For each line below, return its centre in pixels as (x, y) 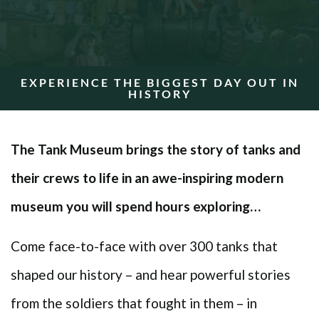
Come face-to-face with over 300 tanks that (144, 246)
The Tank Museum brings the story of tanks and (156, 150)
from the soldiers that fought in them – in (134, 303)
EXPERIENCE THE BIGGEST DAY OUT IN (159, 83)
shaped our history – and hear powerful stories (151, 275)
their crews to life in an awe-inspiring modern (147, 178)
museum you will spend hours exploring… (136, 206)
